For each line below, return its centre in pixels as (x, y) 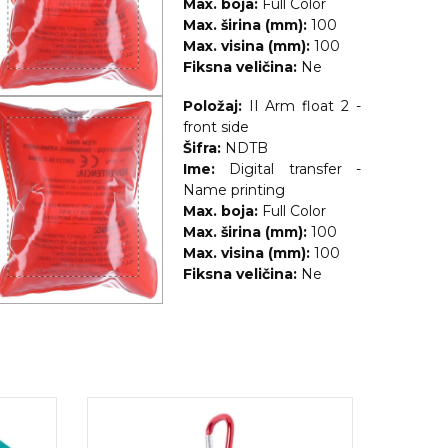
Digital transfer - (295, 169)
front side (215, 127)
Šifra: (201, 148)
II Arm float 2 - (304, 106)
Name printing (233, 190)
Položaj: (212, 106)
